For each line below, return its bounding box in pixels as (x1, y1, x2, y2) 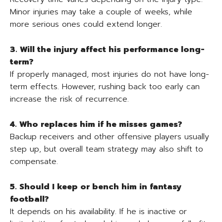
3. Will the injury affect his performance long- (10, 44, 205, 55)
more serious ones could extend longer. (10, 18, 162, 30)
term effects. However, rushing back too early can (10, 81, 200, 93)
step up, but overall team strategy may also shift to (10, 143, 203, 155)
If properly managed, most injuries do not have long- (10, 68, 209, 80)
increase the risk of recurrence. (10, 93, 129, 105)
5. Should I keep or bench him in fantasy (10, 181, 181, 193)
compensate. (10, 156, 58, 167)
